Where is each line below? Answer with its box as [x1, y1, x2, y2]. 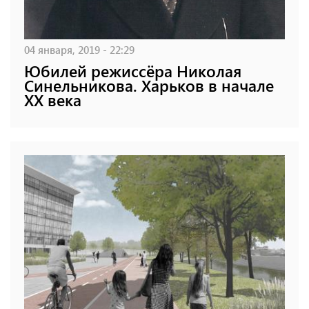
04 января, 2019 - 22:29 [24, 41, 134, 57]
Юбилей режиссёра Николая [24, 59, 241, 81]
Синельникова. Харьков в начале [24, 74, 274, 96]
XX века [24, 88, 81, 110]
